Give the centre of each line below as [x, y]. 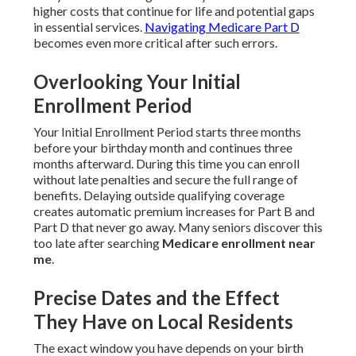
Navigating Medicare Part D [222, 27]
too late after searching [97, 243]
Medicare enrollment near [238, 243]
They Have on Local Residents [163, 322]
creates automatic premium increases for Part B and [174, 211]
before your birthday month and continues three [163, 148]
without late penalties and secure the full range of [165, 180]
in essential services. [89, 27]
